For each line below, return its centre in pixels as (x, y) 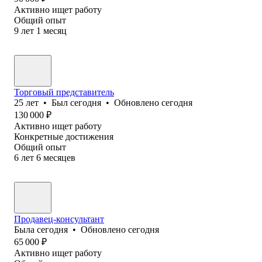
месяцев (59, 157)
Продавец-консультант (59, 219)
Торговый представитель (64, 92)
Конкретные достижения (64, 136)
